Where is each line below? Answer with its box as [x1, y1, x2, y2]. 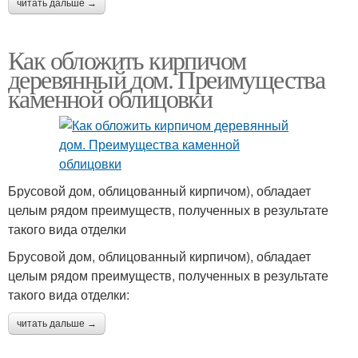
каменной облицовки [8, 80, 213, 115]
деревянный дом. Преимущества [8, 61, 325, 96]
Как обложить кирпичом [8, 42, 246, 77]
